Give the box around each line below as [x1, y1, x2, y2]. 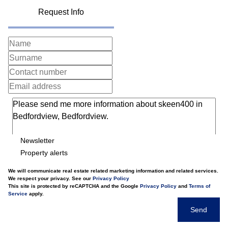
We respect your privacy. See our [8, 176, 93, 181]
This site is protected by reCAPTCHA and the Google [8, 183, 140, 189]
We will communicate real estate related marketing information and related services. [8, 168, 218, 174]
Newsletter [20, 136, 54, 145]
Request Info [38, 8, 84, 16]
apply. [27, 191, 44, 196]
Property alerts [20, 148, 68, 157]
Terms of [189, 183, 210, 189]
